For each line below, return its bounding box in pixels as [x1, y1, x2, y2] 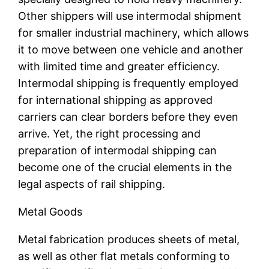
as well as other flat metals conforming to [18, 249, 231, 262]
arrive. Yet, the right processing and [18, 127, 201, 140]
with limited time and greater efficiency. [18, 59, 220, 73]
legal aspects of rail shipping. [18, 177, 166, 190]
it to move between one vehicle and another [18, 43, 244, 56]
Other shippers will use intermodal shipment [18, 9, 242, 22]
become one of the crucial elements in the [18, 160, 232, 174]
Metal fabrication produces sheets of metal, [18, 232, 240, 246]
